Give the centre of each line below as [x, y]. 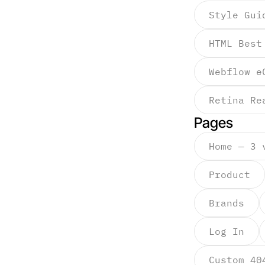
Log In [227, 231]
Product [230, 174]
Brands [227, 203]
